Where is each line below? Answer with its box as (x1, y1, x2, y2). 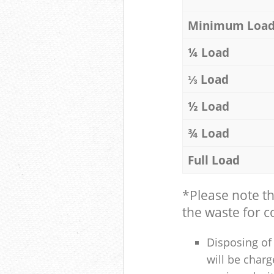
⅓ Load (187, 70, 229, 87)
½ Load (187, 97, 229, 114)
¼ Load (187, 43, 229, 61)
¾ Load (187, 124, 229, 141)
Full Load (187, 151, 240, 168)
